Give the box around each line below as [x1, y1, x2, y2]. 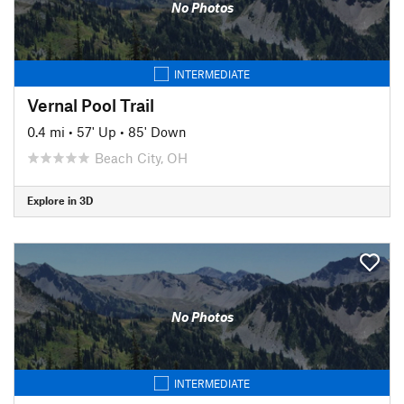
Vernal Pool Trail [27, 94, 154, 115]
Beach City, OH [95, 149, 188, 166]
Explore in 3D [27, 194, 93, 207]
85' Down [128, 123, 187, 140]
